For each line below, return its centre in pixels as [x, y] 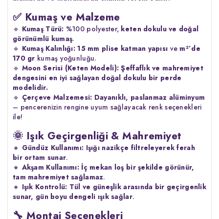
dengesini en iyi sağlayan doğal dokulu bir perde [97, 77]
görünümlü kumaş [43, 38]
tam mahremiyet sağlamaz [58, 177]
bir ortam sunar [40, 157]
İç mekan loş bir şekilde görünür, [138, 167]
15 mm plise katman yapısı [123, 48]
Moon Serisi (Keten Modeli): [70, 68]
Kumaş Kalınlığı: [49, 48]
